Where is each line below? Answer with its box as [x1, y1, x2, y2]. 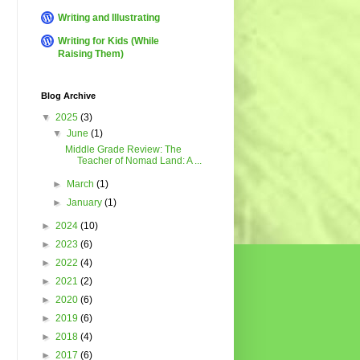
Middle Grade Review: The [64, 144, 182, 156]
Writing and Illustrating [58, 12, 160, 24]
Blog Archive [41, 91, 96, 101]
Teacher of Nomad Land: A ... [76, 155, 202, 167]
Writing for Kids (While [58, 35, 159, 47]
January [67, 197, 105, 209]
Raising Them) [58, 48, 124, 60]
